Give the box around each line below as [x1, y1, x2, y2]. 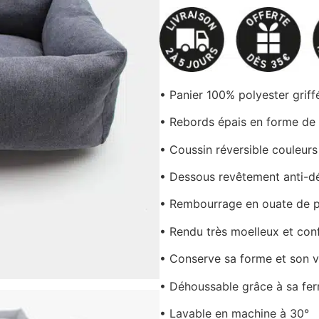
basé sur [159, 11, 214, 23]
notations [159, 23, 208, 35]
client [159, 34, 184, 46]
